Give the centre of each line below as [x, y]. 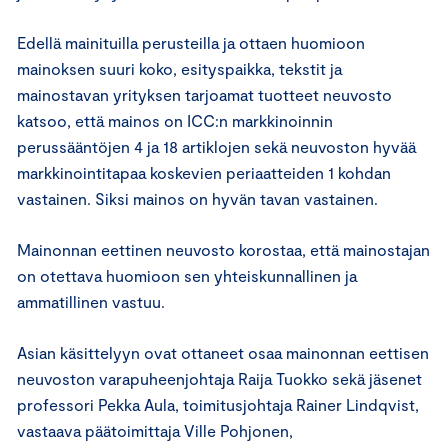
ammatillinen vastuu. [91, 301]
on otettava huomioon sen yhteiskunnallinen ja [187, 275]
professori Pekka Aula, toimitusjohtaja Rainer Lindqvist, [218, 404]
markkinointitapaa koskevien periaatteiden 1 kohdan [204, 172]
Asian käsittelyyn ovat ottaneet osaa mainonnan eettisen [223, 352]
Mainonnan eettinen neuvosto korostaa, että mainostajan [223, 249]
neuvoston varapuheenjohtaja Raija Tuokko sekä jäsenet [219, 378]
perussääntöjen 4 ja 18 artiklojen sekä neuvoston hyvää [216, 146]
